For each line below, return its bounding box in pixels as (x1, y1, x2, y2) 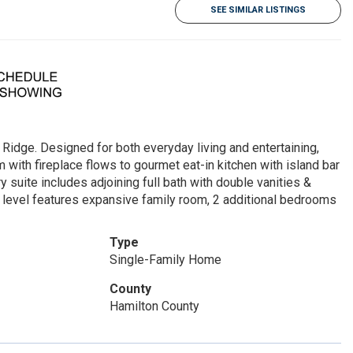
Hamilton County (109, 299, 199, 314)
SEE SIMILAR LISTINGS (210, 5, 306, 15)
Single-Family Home (109, 252, 221, 267)
